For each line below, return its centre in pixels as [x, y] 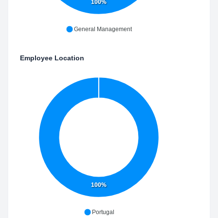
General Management [103, 29]
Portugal [103, 212]
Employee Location [52, 58]
